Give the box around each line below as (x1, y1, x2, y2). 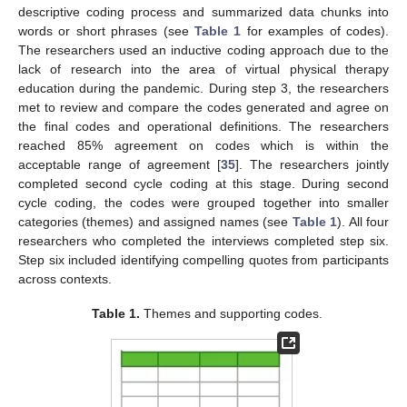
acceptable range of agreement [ (18, 156, 221, 172)
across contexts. (18, 271, 112, 286)
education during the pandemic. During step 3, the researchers (18, 80, 389, 95)
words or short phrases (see (18, 23, 194, 38)
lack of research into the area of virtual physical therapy (18, 61, 389, 76)
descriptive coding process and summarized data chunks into (18, 4, 389, 19)
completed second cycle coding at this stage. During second (18, 175, 389, 191)
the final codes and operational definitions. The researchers (18, 118, 389, 134)
